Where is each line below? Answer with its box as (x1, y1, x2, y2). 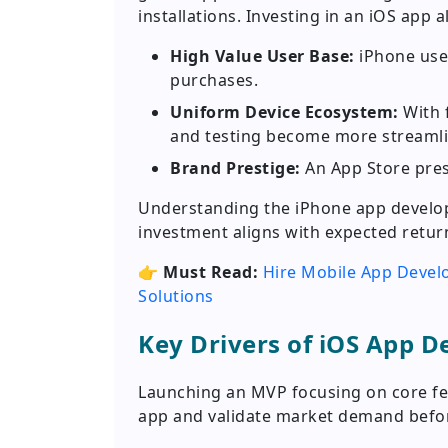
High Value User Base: (170, 45, 355, 68)
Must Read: (163, 261, 258, 284)
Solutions (138, 285, 214, 308)
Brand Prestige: (170, 157, 301, 180)
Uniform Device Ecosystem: (170, 101, 399, 124)
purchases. (170, 69, 258, 92)
